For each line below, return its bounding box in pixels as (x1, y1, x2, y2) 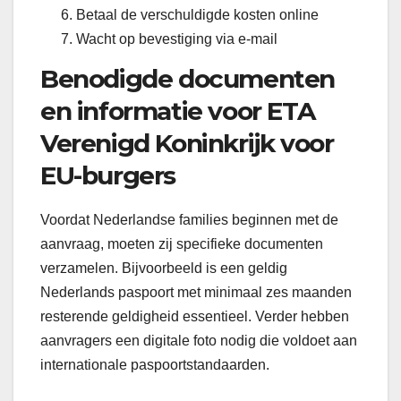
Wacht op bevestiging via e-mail (76, 31, 277, 47)
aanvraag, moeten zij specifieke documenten (40, 235, 323, 252)
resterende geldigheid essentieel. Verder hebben (40, 308, 349, 324)
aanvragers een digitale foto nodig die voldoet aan (40, 332, 357, 348)
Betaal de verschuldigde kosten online (76, 7, 319, 23)
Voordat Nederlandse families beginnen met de (40, 211, 338, 227)
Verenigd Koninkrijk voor (40, 128, 334, 159)
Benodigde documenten (40, 64, 336, 95)
